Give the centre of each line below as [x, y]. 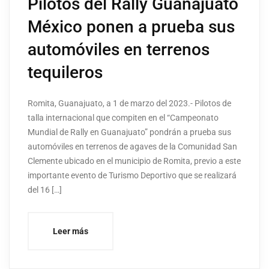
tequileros [65, 73]
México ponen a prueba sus [131, 27]
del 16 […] [45, 190]
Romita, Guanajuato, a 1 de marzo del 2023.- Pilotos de [129, 104]
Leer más [71, 231]
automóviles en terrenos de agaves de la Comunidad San [132, 147]
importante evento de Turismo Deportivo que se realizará [132, 176]
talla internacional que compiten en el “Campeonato [123, 118]
